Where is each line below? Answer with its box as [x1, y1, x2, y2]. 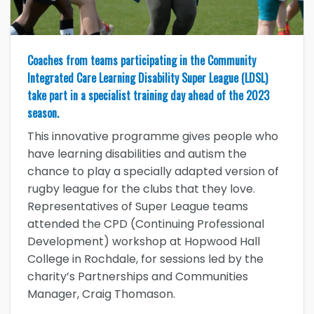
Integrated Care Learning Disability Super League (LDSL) [27, 69, 268, 86]
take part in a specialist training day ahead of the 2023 [27, 86, 269, 104]
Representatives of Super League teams [27, 198, 248, 214]
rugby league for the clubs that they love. [27, 180, 255, 197]
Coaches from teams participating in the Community [27, 51, 256, 69]
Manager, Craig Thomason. [27, 285, 175, 302]
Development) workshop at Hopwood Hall [27, 233, 260, 250]
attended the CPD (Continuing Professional [27, 215, 264, 232]
